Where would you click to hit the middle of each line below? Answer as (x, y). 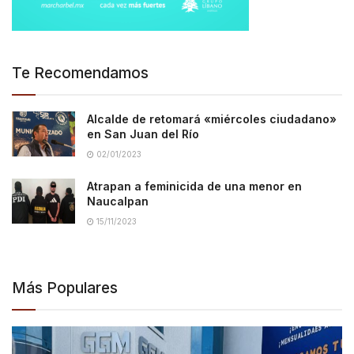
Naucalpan (118, 201)
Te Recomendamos (80, 73)
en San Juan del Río (143, 134)
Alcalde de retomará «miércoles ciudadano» (212, 119)
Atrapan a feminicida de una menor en (194, 186)
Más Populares (65, 288)
